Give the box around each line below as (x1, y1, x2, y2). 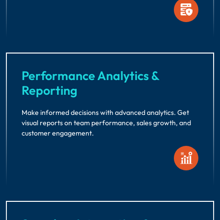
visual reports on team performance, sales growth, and (22, 118, 191, 127)
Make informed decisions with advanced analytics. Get (22, 108, 189, 117)
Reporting (22, 82, 77, 98)
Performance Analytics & (22, 67, 159, 83)
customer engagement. (22, 128, 94, 137)
